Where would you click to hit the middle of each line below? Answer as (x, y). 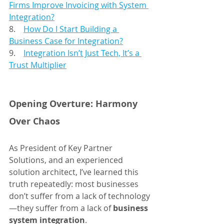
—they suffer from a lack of (61, 208)
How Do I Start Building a (71, 29)
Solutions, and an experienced (67, 160)
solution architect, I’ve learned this (75, 172)
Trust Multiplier (38, 65)
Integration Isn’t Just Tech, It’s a (82, 53)
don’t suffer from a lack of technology (79, 196)
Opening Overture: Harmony (74, 104)
